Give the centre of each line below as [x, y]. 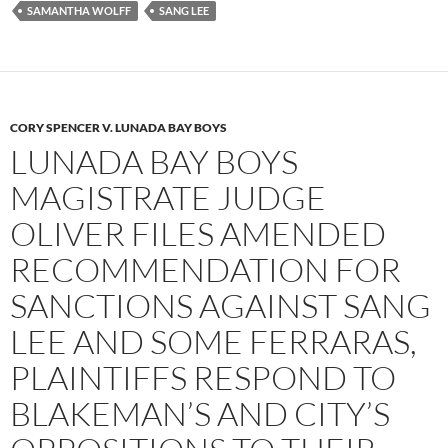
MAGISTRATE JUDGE [168, 197]
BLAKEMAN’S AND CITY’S [200, 413]
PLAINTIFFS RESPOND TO [203, 377]
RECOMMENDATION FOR [205, 269]
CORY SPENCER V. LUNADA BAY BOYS [118, 127]
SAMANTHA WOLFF [79, 10]
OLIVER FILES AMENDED [198, 233]
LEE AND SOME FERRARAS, [213, 341]
